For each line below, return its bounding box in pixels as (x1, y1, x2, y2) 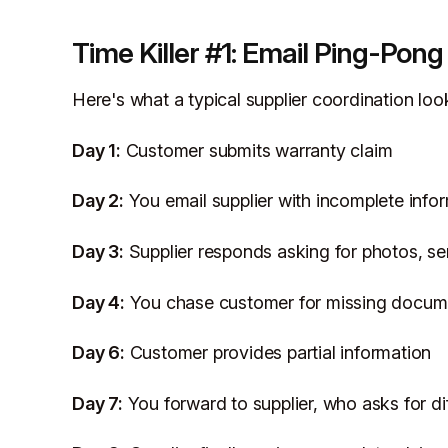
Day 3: (72, 240, 124, 262)
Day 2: (72, 190, 124, 212)
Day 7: (72, 392, 123, 414)
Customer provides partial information (124, 342, 432, 364)
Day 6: (72, 342, 125, 364)
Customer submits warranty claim (120, 139, 393, 161)
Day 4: (72, 291, 125, 313)
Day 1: (72, 139, 121, 161)
